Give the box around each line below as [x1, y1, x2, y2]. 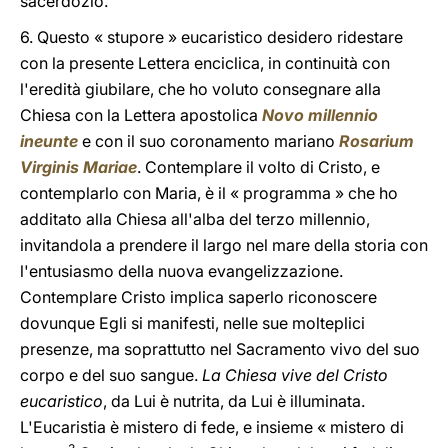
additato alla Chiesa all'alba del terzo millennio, [20, 209, 370, 229]
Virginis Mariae [20, 157, 137, 177]
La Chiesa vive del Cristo [198, 365, 388, 385]
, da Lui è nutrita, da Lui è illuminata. [103, 391, 365, 411]
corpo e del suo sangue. [20, 365, 198, 385]
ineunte [20, 131, 78, 151]
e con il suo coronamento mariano [82, 131, 335, 151]
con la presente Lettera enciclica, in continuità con [20, 53, 390, 73]
